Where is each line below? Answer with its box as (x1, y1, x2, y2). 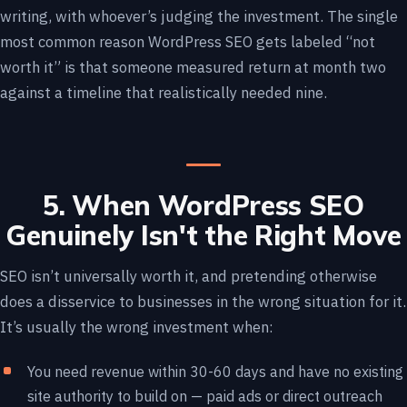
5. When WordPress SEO (43, 188, 364, 223)
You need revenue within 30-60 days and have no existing (27, 362, 403, 381)
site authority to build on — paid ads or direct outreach (27, 387, 382, 405)
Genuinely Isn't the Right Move (5, 218, 402, 253)
